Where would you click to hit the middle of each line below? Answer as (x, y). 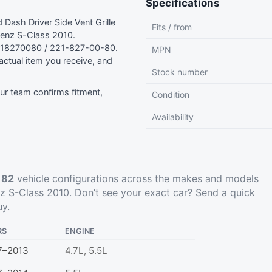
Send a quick (225, 193)
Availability (173, 117)
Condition (171, 95)
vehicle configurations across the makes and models (136, 179)
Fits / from (172, 27)
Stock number (180, 72)
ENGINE (80, 231)
